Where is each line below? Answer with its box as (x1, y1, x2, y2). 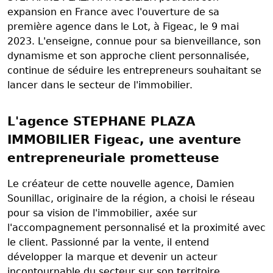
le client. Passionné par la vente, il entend (7, 236, 209, 249)
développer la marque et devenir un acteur (7, 251, 218, 263)
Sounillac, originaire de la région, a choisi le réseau (7, 193, 255, 205)
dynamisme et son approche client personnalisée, (7, 50, 249, 62)
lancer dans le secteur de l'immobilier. (7, 79, 193, 91)
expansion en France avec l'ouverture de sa (7, 6, 219, 18)
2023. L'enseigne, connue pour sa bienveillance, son (7, 35, 261, 48)
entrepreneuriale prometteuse (7, 151, 219, 166)
